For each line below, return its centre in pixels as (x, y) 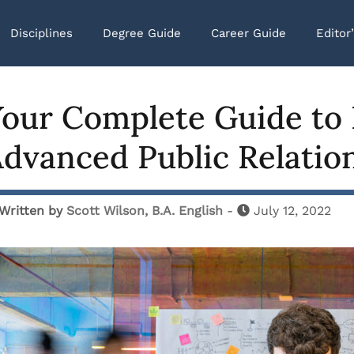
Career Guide (249, 34)
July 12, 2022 (292, 210)
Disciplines (41, 34)
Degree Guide (142, 34)
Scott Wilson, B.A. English (145, 210)
